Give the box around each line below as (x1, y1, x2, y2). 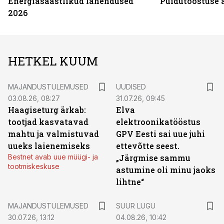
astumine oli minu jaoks (116, 164, 215, 175)
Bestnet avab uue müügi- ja (8, 152, 98, 161)
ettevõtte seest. (116, 140, 179, 151)
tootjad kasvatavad (8, 116, 88, 127)
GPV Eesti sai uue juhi (116, 128, 205, 139)
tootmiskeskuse (8, 162, 59, 170)
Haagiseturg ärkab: (8, 104, 86, 115)
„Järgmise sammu (116, 152, 190, 163)
